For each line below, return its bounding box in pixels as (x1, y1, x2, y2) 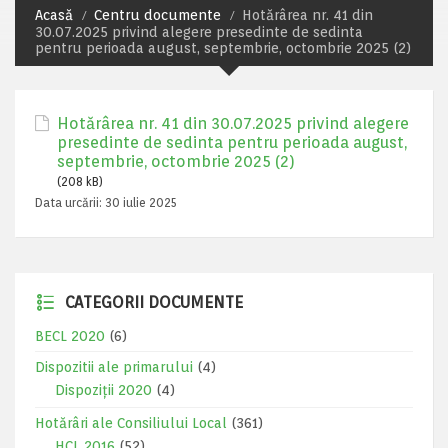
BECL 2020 (35, 328, 105, 344)
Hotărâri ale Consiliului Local (35, 415, 227, 431)
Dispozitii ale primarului (35, 359, 193, 375)
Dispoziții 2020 (55, 382, 152, 398)
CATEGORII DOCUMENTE (65, 293, 243, 312)
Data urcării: (35, 195, 105, 210)
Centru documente (94, 7, 221, 23)
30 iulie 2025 (105, 195, 177, 210)
